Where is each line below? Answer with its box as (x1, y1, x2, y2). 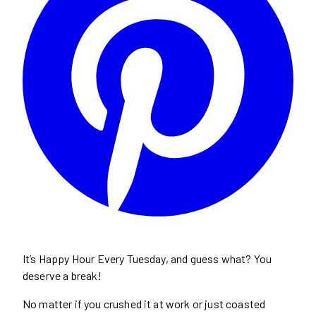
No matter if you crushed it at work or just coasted (23, 296, 266, 310)
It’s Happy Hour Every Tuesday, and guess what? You (23, 251, 272, 265)
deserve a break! (23, 268, 102, 282)
